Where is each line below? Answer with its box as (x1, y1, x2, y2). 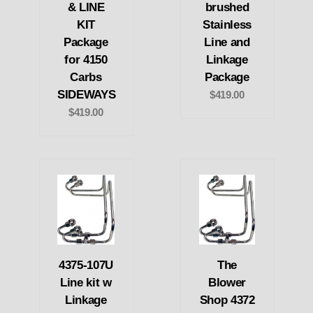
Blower (208, 275, 246, 289)
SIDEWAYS (57, 88, 116, 102)
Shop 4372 (199, 293, 255, 307)
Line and (204, 36, 250, 50)
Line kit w (60, 275, 112, 289)
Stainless (203, 18, 252, 32)
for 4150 (64, 53, 108, 67)
